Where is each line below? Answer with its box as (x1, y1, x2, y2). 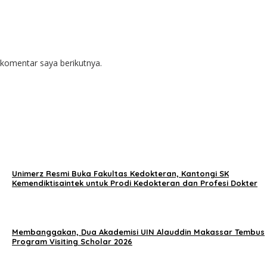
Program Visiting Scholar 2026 (12, 236, 132, 246)
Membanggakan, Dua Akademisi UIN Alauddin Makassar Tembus (12, 226, 265, 237)
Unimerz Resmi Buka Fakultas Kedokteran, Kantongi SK (12, 168, 229, 178)
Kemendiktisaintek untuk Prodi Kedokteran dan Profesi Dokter (12, 178, 257, 188)
